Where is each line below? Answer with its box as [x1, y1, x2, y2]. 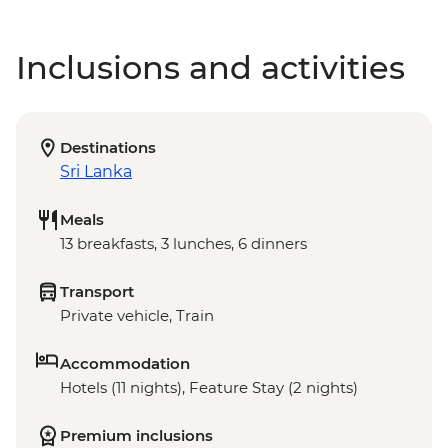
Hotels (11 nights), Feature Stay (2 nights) [60, 378, 358, 398]
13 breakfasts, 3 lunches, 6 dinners [60, 234, 307, 254]
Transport [60, 282, 134, 302]
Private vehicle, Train [60, 306, 214, 326]
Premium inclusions [60, 426, 213, 446]
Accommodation [60, 354, 190, 374]
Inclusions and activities [16, 48, 405, 88]
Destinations [60, 138, 156, 158]
